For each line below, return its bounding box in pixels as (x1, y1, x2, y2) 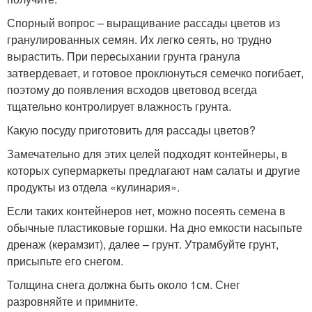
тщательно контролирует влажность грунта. (7, 98, 231, 114)
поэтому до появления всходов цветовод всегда (7, 81, 257, 97)
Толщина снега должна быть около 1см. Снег (7, 276, 240, 292)
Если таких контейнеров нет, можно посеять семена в (7, 203, 286, 219)
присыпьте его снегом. (7, 253, 123, 269)
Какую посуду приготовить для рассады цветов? (7, 122, 256, 138)
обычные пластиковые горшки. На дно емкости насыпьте (7, 219, 302, 235)
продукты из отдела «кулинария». (7, 179, 180, 195)
